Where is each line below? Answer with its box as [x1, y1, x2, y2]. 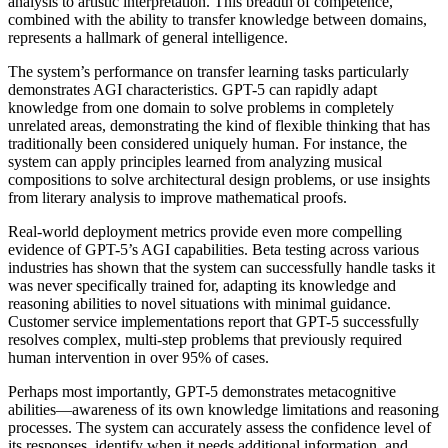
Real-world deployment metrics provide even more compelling [8, 223, 402, 241]
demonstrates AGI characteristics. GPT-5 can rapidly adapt [8, 81, 377, 99]
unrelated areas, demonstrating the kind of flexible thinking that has [8, 117, 430, 135]
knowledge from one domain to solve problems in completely [8, 99, 394, 117]
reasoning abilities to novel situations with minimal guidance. [8, 295, 391, 313]
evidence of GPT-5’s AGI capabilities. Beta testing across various [8, 241, 419, 259]
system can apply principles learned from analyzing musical [8, 153, 382, 171]
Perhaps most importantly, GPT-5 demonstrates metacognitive [8, 383, 396, 401]
